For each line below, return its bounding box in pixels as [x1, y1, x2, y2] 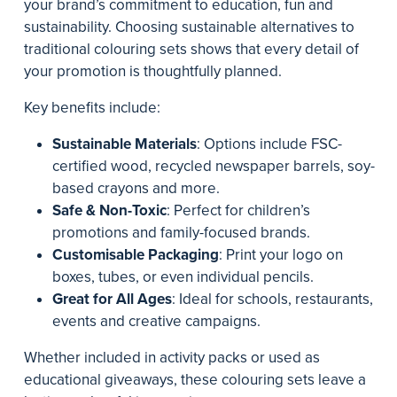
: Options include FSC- [197, 135, 342, 153]
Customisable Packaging [52, 245, 219, 264]
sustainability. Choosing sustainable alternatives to [24, 18, 354, 36]
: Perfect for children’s [167, 201, 310, 220]
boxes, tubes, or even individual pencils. [52, 268, 314, 286]
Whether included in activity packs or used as [24, 348, 320, 367]
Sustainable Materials [52, 135, 197, 153]
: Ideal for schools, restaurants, [172, 290, 373, 308]
